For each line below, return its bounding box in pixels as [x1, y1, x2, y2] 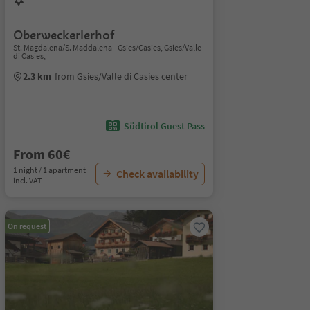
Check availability [116, 167, 199, 181]
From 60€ [12, 145, 71, 163]
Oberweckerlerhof [12, 27, 115, 43]
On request [7, 221, 46, 231]
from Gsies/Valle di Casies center [54, 70, 188, 82]
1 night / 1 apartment [12, 165, 86, 175]
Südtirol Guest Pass [123, 120, 205, 132]
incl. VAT [12, 175, 42, 185]
